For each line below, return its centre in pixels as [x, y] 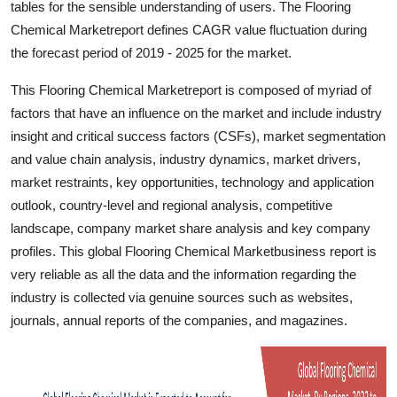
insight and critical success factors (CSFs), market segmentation [198, 136]
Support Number [70, 102]
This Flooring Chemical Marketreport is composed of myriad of [191, 90]
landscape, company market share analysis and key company [191, 228]
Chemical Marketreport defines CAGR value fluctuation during [189, 29]
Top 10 [36, 15]
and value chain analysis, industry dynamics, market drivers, [186, 159]
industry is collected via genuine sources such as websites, [182, 297]
